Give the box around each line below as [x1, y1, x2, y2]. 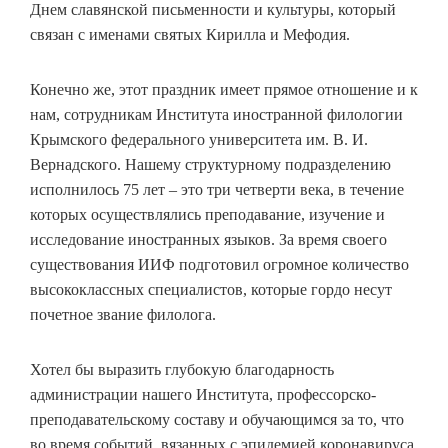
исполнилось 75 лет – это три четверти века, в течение [30, 181, 404, 198]
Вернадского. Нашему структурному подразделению [30, 156, 391, 173]
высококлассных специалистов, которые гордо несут [30, 281, 392, 298]
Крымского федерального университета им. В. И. [30, 131, 368, 148]
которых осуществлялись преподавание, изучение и [30, 206, 385, 223]
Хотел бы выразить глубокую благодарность [30, 361, 334, 378]
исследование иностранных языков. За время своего [30, 231, 387, 248]
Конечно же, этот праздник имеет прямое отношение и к [30, 81, 418, 98]
